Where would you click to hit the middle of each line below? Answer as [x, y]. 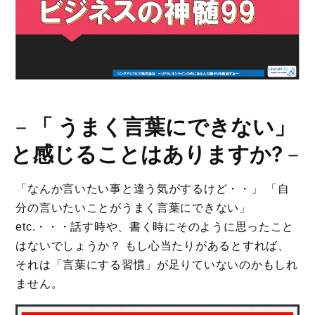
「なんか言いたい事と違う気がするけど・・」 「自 [153, 189]
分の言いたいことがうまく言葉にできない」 [133, 208]
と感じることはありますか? [147, 154]
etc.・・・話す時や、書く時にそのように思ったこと [155, 227]
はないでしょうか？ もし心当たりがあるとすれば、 [153, 246]
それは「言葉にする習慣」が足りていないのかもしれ [157, 265]
